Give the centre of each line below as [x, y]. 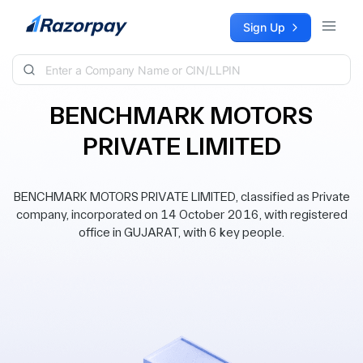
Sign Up [264, 27]
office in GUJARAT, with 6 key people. [181, 232]
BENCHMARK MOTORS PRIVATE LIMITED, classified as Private [181, 196]
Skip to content [53, 21]
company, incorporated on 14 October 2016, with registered [181, 214]
